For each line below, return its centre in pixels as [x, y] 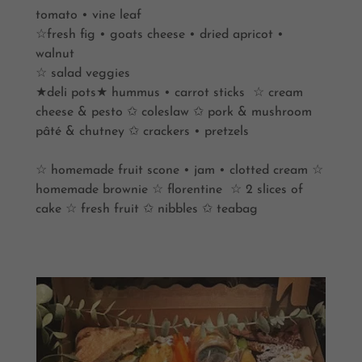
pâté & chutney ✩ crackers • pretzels [142, 131]
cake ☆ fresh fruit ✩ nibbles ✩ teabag [149, 209]
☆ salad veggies [83, 73]
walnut [57, 54]
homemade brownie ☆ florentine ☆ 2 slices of [169, 189]
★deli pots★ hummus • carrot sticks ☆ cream [169, 93]
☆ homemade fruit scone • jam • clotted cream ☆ [179, 170]
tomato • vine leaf [90, 15]
